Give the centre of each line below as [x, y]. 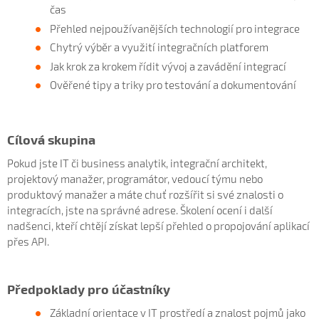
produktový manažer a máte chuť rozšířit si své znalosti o [145, 194]
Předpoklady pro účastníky [89, 289]
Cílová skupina [51, 139]
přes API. [28, 241]
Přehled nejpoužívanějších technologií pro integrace [175, 28]
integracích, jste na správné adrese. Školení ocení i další [140, 210]
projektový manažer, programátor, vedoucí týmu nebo [135, 179]
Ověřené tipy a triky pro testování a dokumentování [173, 85]
